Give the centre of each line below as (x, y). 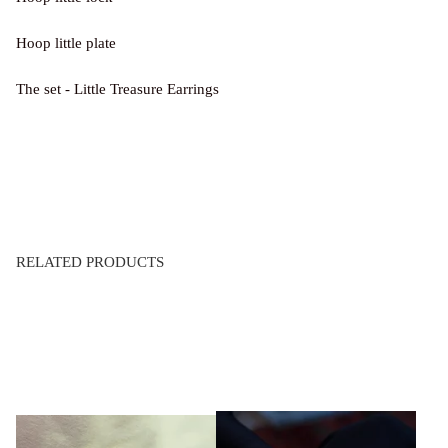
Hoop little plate (66, 43)
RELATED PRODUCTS (90, 262)
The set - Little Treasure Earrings (117, 89)
